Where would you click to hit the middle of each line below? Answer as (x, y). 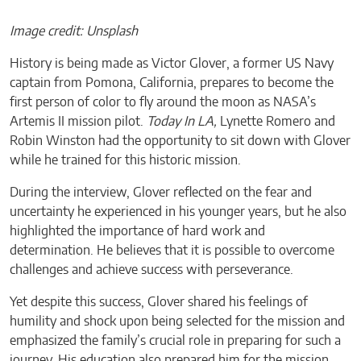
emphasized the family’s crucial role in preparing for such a (175, 340)
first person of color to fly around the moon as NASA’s (163, 102)
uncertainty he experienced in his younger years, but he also (178, 212)
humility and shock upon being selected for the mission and (177, 321)
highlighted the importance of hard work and (137, 231)
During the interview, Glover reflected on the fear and (161, 192)
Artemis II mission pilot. (78, 121)
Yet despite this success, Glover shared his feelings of (159, 302)
